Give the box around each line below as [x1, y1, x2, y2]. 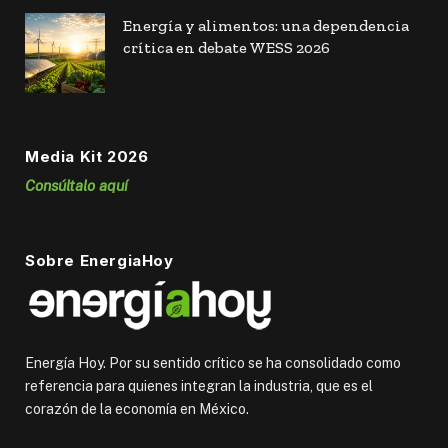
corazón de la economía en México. [25, 401, 249, 418]
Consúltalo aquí [25, 177, 128, 195]
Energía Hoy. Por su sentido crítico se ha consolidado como [25, 355, 401, 372]
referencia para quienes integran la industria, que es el [25, 378, 373, 395]
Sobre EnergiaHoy [25, 251, 174, 271]
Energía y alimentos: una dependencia [123, 16, 409, 36]
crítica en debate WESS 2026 [123, 38, 330, 58]
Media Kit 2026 [25, 147, 149, 167]
